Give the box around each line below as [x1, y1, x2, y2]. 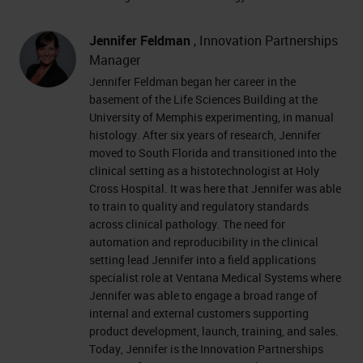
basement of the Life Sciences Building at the [89, 92, 318, 107]
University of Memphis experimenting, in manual [89, 109, 334, 125]
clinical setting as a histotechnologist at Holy [89, 163, 319, 178]
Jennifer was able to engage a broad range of [89, 288, 318, 303]
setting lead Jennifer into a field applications [89, 252, 316, 267]
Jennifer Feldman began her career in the [89, 74, 296, 89]
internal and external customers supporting [89, 305, 309, 321]
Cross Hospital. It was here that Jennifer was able [89, 181, 341, 196]
